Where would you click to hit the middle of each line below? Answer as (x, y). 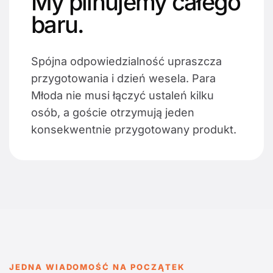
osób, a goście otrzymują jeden (113, 113)
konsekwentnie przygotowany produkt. (134, 130)
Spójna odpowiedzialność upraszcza (126, 62)
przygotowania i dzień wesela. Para (123, 79)
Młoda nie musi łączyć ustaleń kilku (122, 96)
